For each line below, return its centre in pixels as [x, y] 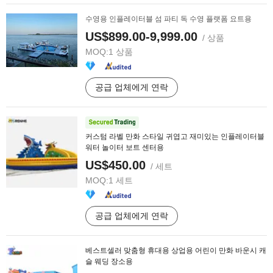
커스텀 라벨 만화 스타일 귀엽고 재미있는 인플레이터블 [175, 136]
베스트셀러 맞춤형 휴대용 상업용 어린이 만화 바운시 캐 [176, 250]
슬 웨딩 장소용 [109, 261]
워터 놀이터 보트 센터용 [125, 147]
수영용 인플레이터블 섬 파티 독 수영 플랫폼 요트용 [168, 19]
